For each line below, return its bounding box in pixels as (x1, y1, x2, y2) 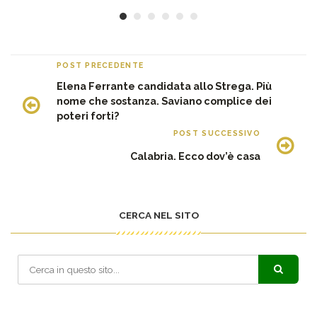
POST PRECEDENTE (57, 61, 144, 70)
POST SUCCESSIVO (173, 129, 260, 138)
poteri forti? (57, 110, 119, 122)
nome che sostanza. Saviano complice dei (57, 95, 272, 108)
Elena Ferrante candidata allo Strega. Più (57, 80, 272, 93)
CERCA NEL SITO (118, 209, 199, 221)
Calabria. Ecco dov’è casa (130, 150, 260, 163)
